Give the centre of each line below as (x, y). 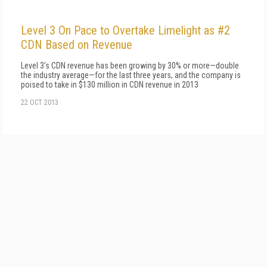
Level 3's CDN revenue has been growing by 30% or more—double (130, 66)
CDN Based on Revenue (77, 45)
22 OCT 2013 (40, 103)
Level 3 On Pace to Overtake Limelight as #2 (125, 30)
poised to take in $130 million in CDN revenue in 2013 (110, 85)
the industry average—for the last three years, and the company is (131, 75)
